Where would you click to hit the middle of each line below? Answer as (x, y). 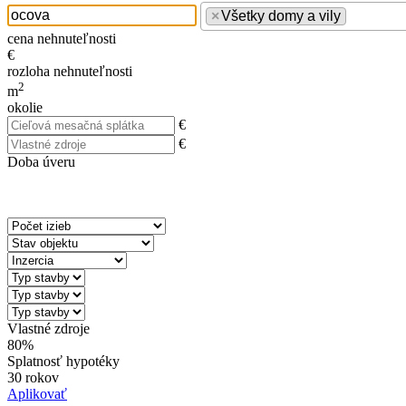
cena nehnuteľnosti (62, 38)
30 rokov (33, 378)
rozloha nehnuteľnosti (70, 71)
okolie (25, 108)
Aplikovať (37, 394)
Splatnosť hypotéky (63, 362)
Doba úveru (41, 162)
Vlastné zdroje (48, 329)
